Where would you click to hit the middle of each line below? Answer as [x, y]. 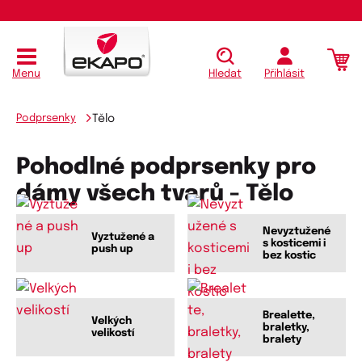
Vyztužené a [123, 238]
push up [112, 250]
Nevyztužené [297, 231]
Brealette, [289, 315]
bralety [282, 339]
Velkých [112, 322]
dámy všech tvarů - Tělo [155, 195]
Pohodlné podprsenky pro [166, 168]
